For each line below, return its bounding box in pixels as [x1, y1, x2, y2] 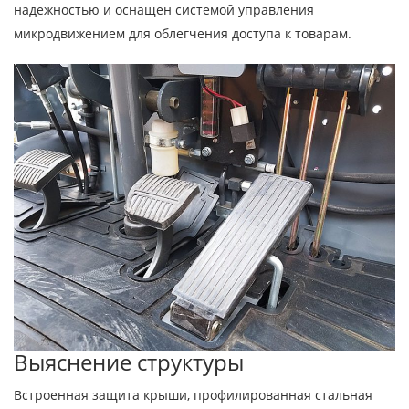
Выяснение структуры [14, 346, 244, 377]
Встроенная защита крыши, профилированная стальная [14, 385, 372, 404]
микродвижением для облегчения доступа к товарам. [14, 25, 351, 43]
